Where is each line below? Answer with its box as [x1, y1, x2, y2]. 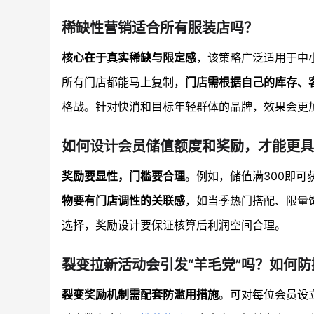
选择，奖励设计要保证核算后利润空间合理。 [62, 217, 286, 232]
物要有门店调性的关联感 [62, 193, 185, 207]
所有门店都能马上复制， [62, 74, 185, 89]
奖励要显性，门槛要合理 [62, 168, 185, 183]
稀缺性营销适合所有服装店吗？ [62, 19, 258, 36]
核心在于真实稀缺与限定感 [62, 50, 196, 64]
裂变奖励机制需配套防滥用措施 [62, 287, 219, 301]
